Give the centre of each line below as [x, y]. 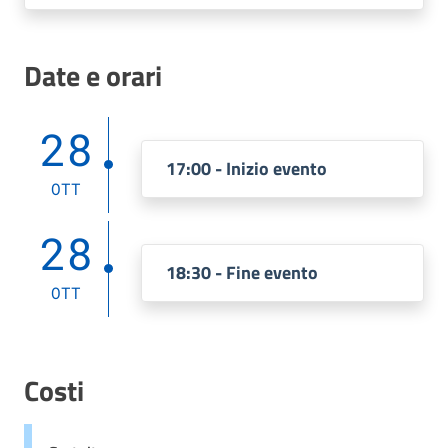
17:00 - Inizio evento [246, 168]
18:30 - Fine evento [242, 272]
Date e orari [93, 75]
